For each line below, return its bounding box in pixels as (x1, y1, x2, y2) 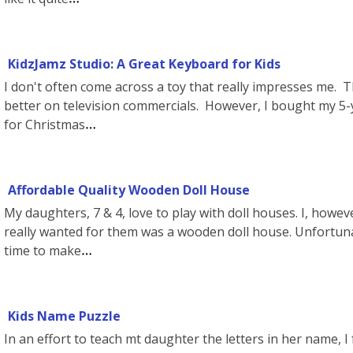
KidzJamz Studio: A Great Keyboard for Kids (8, 55, 281, 72)
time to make (4, 242, 81, 259)
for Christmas (4, 116, 85, 133)
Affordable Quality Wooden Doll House (8, 181, 250, 199)
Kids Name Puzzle (8, 307, 121, 325)
